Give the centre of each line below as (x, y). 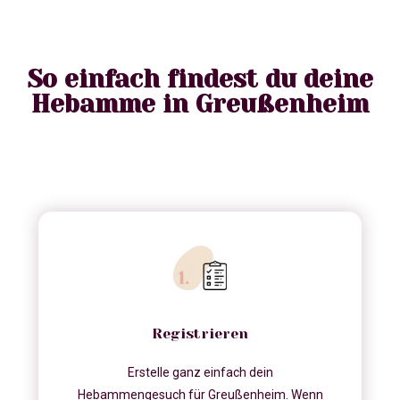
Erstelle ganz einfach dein (200, 373)
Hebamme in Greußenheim (200, 104)
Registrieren (200, 334)
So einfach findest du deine (200, 79)
